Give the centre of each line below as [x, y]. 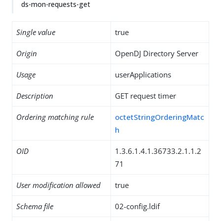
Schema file [35, 206]
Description [35, 96]
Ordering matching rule [55, 117]
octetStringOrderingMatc [160, 117]
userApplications [143, 74]
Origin [27, 53]
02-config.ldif [137, 206]
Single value [36, 32]
